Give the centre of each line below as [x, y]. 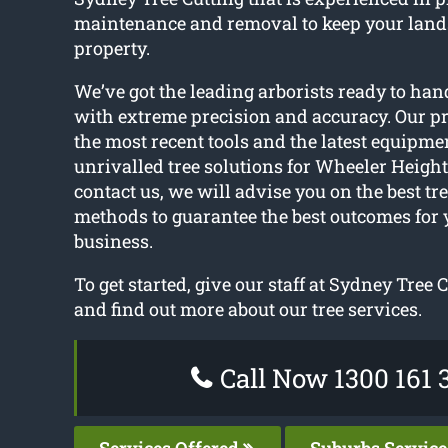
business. [113, 241]
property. [111, 48]
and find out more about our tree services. [247, 309]
